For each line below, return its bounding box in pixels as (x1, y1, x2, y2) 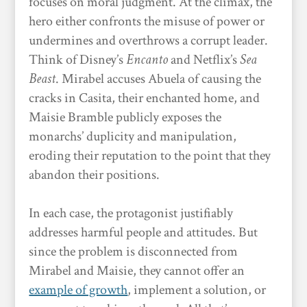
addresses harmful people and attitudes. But (29, 223, 258, 241)
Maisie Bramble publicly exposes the (29, 108, 222, 126)
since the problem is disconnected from (29, 243, 238, 260)
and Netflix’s (168, 51, 241, 69)
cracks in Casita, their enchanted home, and (29, 89, 260, 107)
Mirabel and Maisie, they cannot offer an (29, 262, 245, 280)
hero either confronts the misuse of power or (29, 12, 265, 30)
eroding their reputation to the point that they (29, 147, 271, 164)
